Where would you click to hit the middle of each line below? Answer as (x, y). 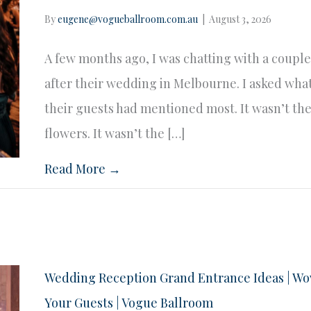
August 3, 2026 (241, 19)
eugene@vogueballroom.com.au (128, 19)
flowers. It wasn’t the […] (115, 133)
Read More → (83, 168)
